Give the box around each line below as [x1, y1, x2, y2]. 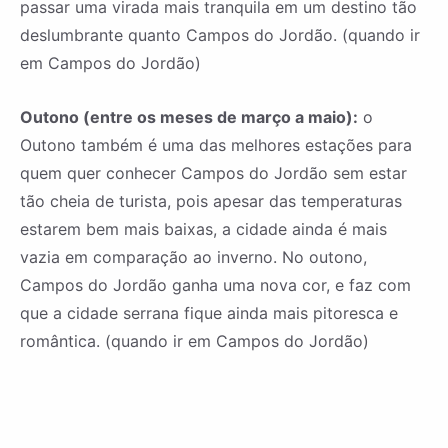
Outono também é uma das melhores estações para [20, 135, 412, 156]
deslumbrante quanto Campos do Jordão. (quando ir [20, 25, 420, 46]
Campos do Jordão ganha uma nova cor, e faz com [20, 275, 411, 296]
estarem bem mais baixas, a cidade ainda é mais [20, 219, 387, 240]
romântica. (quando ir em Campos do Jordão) [20, 331, 369, 352]
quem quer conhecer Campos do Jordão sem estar [20, 163, 407, 184]
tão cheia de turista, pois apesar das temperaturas [20, 191, 402, 212]
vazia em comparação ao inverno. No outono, [20, 247, 367, 268]
